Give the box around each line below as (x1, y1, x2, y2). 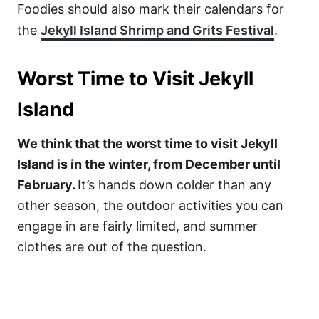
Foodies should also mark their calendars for (17, 1, 284, 16)
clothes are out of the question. (17, 239, 206, 254)
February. (17, 177, 78, 192)
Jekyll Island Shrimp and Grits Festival (41, 23, 274, 38)
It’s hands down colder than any (78, 177, 271, 192)
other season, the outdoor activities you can (17, 198, 283, 213)
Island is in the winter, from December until (17, 157, 281, 172)
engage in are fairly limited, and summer (17, 219, 258, 234)
